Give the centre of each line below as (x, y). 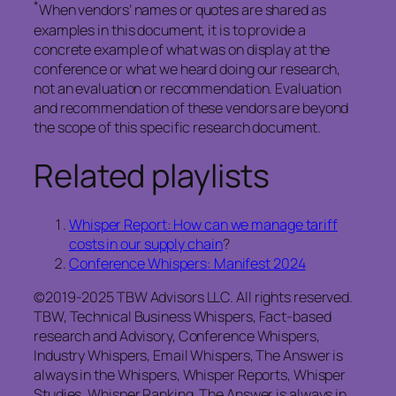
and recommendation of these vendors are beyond (191, 107)
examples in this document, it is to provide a (170, 30)
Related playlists (152, 175)
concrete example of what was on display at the (182, 49)
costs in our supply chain (146, 244)
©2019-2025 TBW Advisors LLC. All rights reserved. (194, 297)
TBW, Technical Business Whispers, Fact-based (183, 317)
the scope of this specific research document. (180, 127)
